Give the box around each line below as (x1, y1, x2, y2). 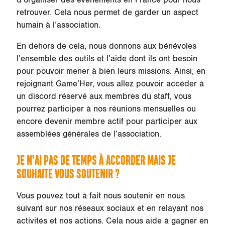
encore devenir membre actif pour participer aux (16, 117, 197, 127)
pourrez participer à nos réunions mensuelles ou (16, 104, 196, 115)
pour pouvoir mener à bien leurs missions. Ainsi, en (16, 66, 205, 77)
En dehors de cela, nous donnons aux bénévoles (16, 41, 196, 52)
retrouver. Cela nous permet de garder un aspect (16, 8, 198, 18)
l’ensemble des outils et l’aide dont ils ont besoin (16, 54, 197, 64)
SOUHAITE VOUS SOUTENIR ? (16, 168, 120, 181)
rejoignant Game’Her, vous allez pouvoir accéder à (16, 79, 204, 89)
